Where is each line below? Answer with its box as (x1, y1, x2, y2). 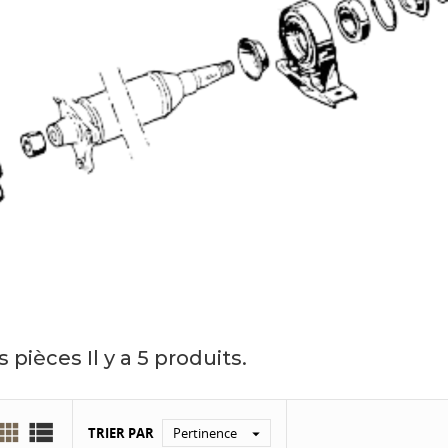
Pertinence (173, 423, 237, 442)
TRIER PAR (88, 423, 154, 442)
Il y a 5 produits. (87, 345, 247, 370)
